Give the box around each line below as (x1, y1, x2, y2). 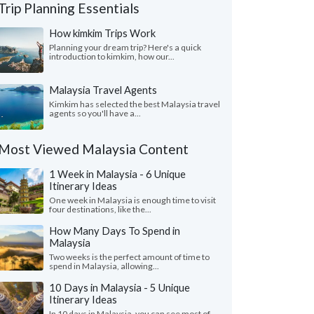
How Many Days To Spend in (49, 224, 180, 237)
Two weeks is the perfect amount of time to (49, 252, 210, 262)
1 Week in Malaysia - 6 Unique (49, 168, 186, 180)
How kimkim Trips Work (49, 27, 156, 39)
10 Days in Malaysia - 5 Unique (49, 281, 190, 294)
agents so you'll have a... (49, 108, 141, 118)
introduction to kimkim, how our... (49, 51, 175, 62)
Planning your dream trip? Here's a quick (49, 42, 201, 53)
